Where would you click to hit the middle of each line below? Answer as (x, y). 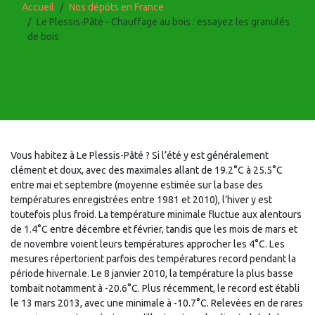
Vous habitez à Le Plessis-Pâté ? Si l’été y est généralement (140, 155)
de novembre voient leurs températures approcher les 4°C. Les (148, 244)
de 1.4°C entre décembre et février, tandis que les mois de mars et (154, 229)
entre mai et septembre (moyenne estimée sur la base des (137, 185)
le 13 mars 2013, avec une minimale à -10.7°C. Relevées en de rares (157, 303)
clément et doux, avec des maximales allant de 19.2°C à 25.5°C (147, 170)
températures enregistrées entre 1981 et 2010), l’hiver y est (141, 200)
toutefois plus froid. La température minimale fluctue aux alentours (156, 214)
